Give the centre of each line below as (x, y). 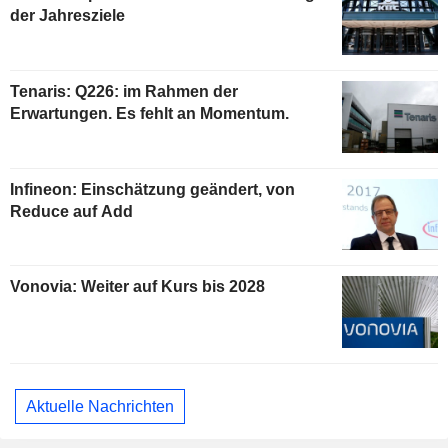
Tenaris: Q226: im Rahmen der (124, 91)
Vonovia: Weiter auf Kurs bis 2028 (137, 287)
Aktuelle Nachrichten (100, 406)
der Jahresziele (67, 15)
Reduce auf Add (71, 211)
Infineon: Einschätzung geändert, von (152, 189)
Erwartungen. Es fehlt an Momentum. (149, 113)
